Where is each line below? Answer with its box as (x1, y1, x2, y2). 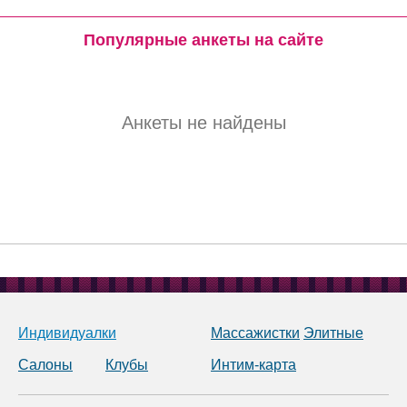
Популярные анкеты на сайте (84, 30, 323, 49)
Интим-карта (211, 356, 296, 372)
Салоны (18, 356, 73, 372)
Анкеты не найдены (121, 112, 286, 133)
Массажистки (211, 324, 300, 341)
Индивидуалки (18, 324, 116, 341)
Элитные (303, 324, 363, 341)
